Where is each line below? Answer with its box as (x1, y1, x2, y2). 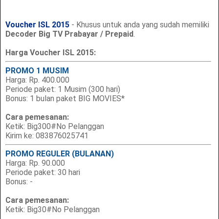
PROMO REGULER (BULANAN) (5, 149, 114, 158)
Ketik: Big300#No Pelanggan (5, 121, 105, 131)
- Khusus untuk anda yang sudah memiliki (69, 20, 210, 29)
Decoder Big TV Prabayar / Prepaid (5, 29, 134, 39)
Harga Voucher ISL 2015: (5, 47, 96, 57)
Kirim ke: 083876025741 (5, 131, 89, 140)
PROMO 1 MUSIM (5, 66, 69, 75)
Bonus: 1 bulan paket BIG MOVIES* (5, 93, 125, 103)
